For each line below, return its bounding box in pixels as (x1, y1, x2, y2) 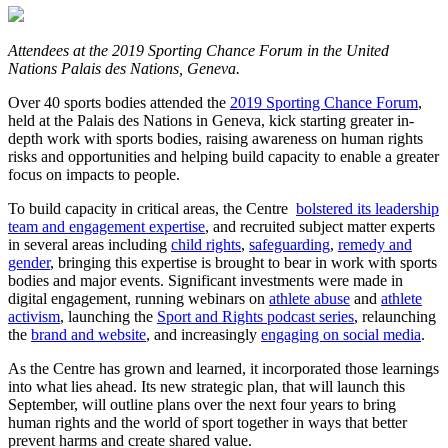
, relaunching (354, 307, 436, 325)
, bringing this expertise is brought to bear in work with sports (50, 253, 437, 271)
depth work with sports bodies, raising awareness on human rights (8, 129, 423, 147)
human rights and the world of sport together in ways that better (8, 413, 407, 431)
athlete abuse (269, 289, 350, 307)
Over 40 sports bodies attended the (8, 93, 230, 111)
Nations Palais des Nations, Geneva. (8, 59, 240, 77)
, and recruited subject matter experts (205, 217, 435, 235)
